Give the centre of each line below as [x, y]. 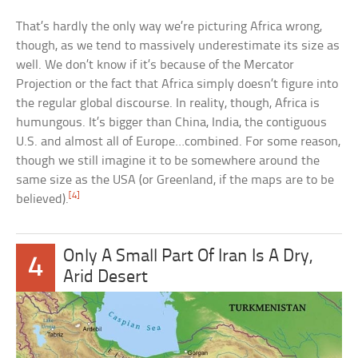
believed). [43, 200]
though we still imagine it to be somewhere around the [168, 161]
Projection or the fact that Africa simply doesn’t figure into [177, 85]
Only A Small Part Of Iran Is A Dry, [188, 257]
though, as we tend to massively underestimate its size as [178, 46]
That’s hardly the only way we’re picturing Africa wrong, [169, 27]
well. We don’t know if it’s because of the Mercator [155, 66]
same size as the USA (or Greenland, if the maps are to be [175, 181]
